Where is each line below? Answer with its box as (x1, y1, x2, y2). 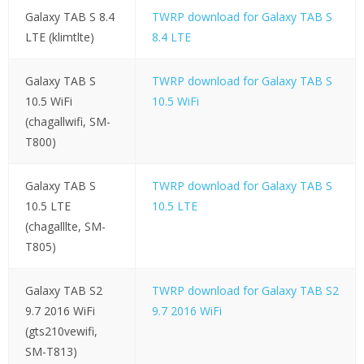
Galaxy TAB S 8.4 (24, 9, 115, 25)
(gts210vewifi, (24, 323, 97, 340)
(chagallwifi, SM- (24, 114, 110, 130)
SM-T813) (24, 344, 77, 360)
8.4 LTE (151, 29, 191, 45)
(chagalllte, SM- (24, 219, 106, 235)
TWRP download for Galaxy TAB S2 (151, 283, 339, 299)
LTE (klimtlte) (24, 29, 94, 45)
